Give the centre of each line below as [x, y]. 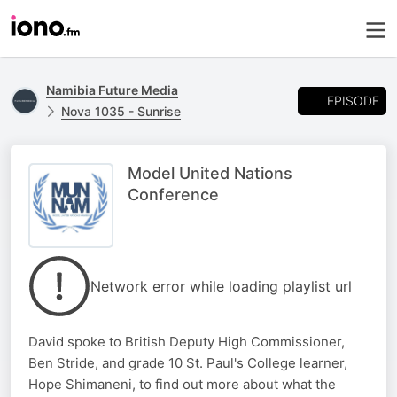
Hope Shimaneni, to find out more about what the [182, 384]
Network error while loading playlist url [221, 286]
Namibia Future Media [112, 90]
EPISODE [353, 100]
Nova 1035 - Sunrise [121, 111]
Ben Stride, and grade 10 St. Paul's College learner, [188, 363]
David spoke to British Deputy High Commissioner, [187, 342]
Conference [173, 195]
